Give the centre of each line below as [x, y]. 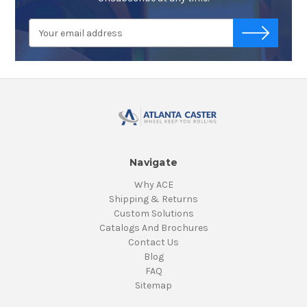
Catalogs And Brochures [153, 228]
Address [47, 40]
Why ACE [153, 184]
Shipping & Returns [153, 199]
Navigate [153, 162]
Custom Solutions [153, 213]
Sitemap [153, 285]
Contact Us [153, 242]
